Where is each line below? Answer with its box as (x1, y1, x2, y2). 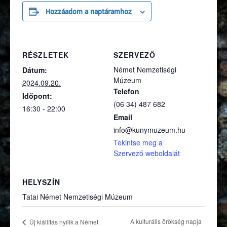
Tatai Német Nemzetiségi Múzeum (22, 192, 133, 202)
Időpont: (22, 91, 52, 101)
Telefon (113, 86, 139, 97)
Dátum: (22, 65, 47, 75)
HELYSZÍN (22, 177, 60, 187)
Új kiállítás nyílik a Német (28, 217, 98, 226)
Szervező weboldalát (113, 148, 180, 159)
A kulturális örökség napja (130, 217, 202, 226)
